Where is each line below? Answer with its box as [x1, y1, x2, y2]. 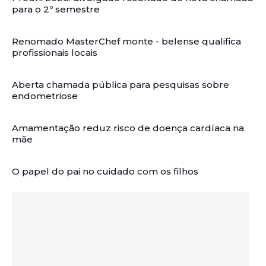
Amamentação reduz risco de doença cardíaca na [12, 122, 244, 134]
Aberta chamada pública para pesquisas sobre [12, 78, 229, 90]
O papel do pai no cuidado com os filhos [12, 165, 198, 177]
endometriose [12, 90, 78, 102]
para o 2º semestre [12, 3, 100, 15]
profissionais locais [12, 46, 97, 58]
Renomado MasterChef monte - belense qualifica [12, 35, 241, 47]
